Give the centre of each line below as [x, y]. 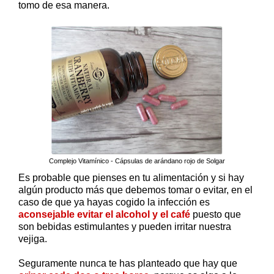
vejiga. [33, 239]
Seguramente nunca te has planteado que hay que [128, 263]
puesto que [216, 214]
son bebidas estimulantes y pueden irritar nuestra [125, 226]
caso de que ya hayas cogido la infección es [114, 202]
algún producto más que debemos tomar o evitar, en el [135, 190]
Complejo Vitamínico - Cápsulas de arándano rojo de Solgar [137, 161]
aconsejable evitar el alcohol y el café [104, 214]
